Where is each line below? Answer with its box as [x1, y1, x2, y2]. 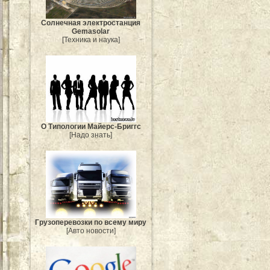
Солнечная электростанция [41, 18, 141, 27]
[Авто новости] [66, 227, 116, 236]
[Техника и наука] [62, 35, 120, 44]
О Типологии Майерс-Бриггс [41, 122, 141, 131]
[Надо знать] [69, 130, 113, 139]
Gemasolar [72, 27, 110, 36]
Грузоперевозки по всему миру [35, 218, 147, 227]
